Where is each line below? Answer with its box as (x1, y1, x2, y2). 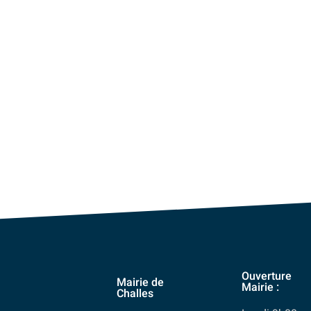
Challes (117, 285, 154, 303)
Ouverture (241, 267, 292, 285)
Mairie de (117, 274, 165, 292)
